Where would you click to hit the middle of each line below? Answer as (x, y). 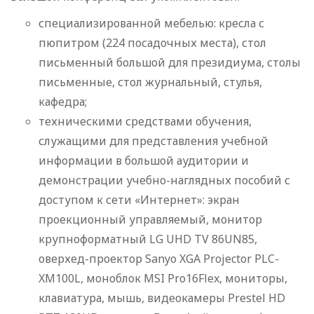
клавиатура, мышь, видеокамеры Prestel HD (162, 298)
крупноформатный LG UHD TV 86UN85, (148, 239)
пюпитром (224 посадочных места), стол (152, 43)
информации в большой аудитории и (144, 161)
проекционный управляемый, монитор (150, 220)
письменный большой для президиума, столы (170, 63)
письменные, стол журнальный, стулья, (150, 82)
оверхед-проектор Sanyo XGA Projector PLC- (159, 259)
